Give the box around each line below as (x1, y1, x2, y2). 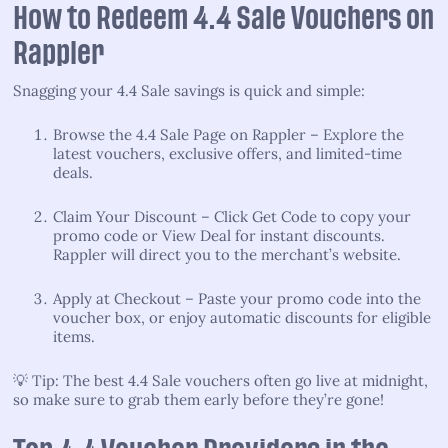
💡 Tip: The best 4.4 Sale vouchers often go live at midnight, (13, 370, 428, 390)
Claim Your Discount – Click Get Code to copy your (53, 206, 411, 226)
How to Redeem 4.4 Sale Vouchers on (13, 5, 434, 31)
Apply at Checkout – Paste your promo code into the (53, 288, 421, 308)
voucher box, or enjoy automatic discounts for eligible (53, 307, 431, 327)
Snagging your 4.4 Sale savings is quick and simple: (13, 80, 365, 100)
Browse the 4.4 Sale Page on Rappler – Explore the (53, 124, 404, 144)
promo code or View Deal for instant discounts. (53, 225, 385, 245)
